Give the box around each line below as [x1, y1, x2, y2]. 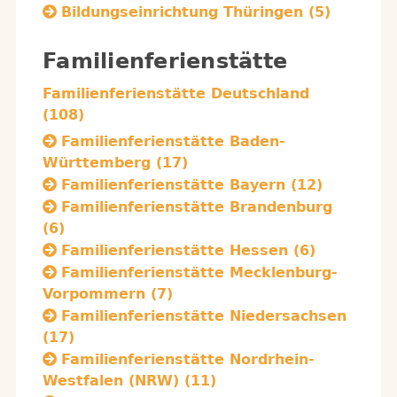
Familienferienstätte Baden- [61, 133, 285, 150]
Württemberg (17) [43, 154, 188, 171]
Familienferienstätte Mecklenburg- [61, 264, 338, 281]
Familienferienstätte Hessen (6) [61, 242, 315, 259]
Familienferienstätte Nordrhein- [61, 351, 315, 368]
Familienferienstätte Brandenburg [61, 198, 332, 215]
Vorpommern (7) [43, 285, 173, 302]
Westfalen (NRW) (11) [43, 372, 216, 389]
